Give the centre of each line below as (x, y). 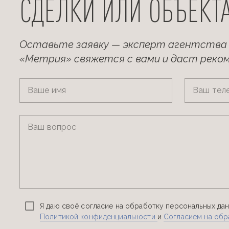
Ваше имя (47, 90)
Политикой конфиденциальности (99, 217)
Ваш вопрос (52, 127)
